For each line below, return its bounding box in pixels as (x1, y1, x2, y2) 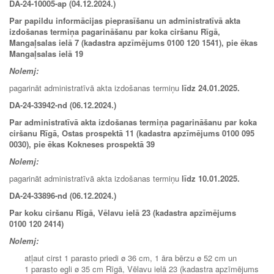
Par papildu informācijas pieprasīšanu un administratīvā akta (9, 14, 240, 26)
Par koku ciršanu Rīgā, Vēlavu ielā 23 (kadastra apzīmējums (9, 206, 236, 218)
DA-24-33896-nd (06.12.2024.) (9, 189, 116, 201)
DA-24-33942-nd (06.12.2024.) (9, 98, 116, 111)
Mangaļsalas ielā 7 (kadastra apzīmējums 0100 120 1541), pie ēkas (9, 36, 257, 48)
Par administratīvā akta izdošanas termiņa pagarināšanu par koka (9, 116, 257, 128)
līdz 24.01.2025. (182, 81, 240, 94)
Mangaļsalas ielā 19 (9, 47, 83, 59)
